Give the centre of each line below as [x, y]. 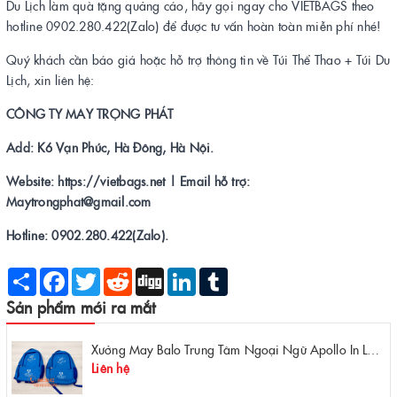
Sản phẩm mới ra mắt [81, 307]
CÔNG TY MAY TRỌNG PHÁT [90, 114]
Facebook [95, 275]
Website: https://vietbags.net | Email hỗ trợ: [128, 181]
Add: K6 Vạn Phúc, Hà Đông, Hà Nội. [110, 148]
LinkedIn [218, 275]
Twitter [118, 275]
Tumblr [246, 275]
